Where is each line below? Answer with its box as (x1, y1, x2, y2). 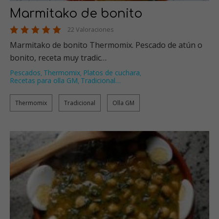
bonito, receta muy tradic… (10, 52, 107, 64)
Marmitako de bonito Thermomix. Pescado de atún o (10, 40, 202, 51)
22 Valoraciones (67, 25, 114, 34)
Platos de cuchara (83, 68, 140, 78)
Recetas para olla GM (10, 76, 78, 86)
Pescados (10, 68, 41, 78)
